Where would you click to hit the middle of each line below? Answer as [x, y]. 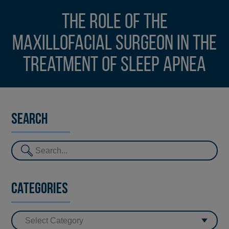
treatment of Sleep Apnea [114, 65]
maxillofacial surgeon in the [114, 44]
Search [30, 120]
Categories [40, 190]
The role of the [114, 22]
